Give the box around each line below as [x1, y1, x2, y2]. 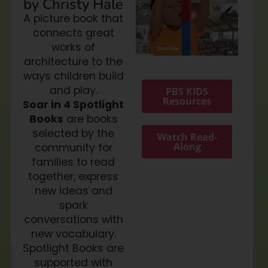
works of [51, 39, 96, 54]
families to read [32, 154, 115, 169]
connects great [32, 25, 114, 40]
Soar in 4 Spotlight [23, 97, 124, 112]
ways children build [23, 68, 124, 83]
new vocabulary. [31, 226, 116, 241]
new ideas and [34, 183, 112, 198]
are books [63, 111, 118, 126]
